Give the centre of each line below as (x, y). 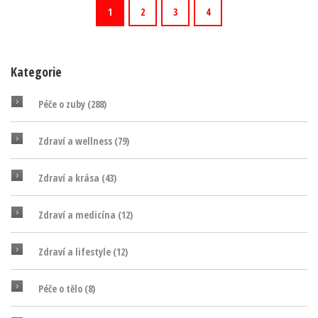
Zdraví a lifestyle (76, 252)
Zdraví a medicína (78, 215)
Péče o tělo (61, 289)
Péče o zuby (63, 104)
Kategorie (36, 72)
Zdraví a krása (70, 178)
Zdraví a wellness (76, 141)
